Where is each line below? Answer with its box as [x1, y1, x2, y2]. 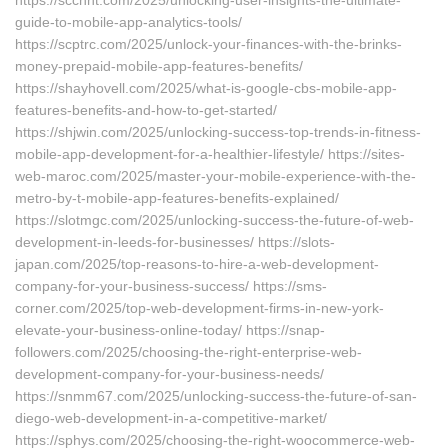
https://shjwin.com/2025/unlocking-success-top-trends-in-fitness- [15, 124, 421, 140]
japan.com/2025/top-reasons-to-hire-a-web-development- [15, 256, 379, 272]
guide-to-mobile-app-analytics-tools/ [15, 14, 242, 30]
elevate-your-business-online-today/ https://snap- [15, 322, 325, 338]
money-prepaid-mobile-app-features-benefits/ [15, 58, 303, 74]
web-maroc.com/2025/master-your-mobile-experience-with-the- [15, 168, 416, 184]
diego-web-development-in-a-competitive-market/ [15, 410, 327, 426]
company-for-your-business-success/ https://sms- [15, 278, 327, 294]
